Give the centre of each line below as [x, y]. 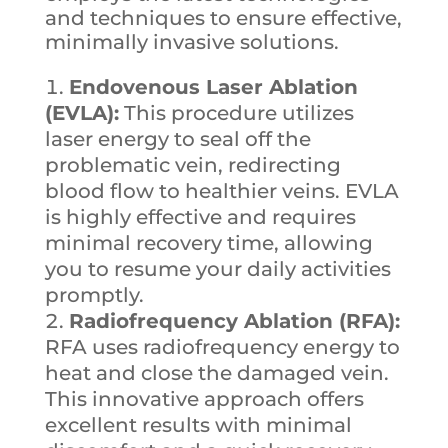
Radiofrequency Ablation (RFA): [234, 321]
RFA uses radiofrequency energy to [222, 347]
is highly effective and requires [200, 217]
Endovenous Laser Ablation [213, 87]
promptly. [94, 295]
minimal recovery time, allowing [208, 243]
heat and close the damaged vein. [216, 373]
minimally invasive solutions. [191, 42]
